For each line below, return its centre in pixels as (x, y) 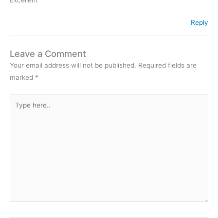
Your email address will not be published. (73, 65)
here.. (18, 111)
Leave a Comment (48, 54)
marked (22, 78)
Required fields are (167, 65)
